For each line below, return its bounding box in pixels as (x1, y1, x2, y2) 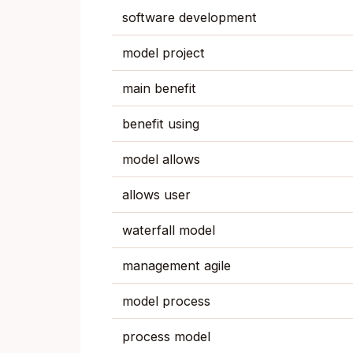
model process (121, 293, 210, 310)
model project (121, 45, 205, 61)
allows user (121, 187, 191, 203)
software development (121, 9, 257, 26)
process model (121, 329, 210, 345)
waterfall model (121, 222, 215, 239)
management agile (121, 258, 231, 274)
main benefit (121, 80, 196, 97)
